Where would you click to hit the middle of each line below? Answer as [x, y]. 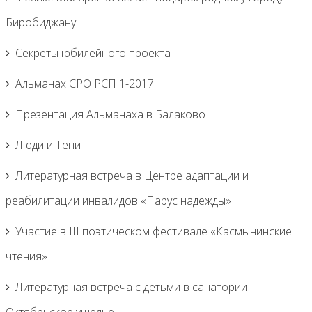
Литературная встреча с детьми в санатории [131, 287]
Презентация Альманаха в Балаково [110, 114]
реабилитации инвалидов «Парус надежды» [118, 201]
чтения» [26, 256]
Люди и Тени [48, 145]
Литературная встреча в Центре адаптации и [132, 175]
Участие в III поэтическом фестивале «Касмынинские [154, 231]
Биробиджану [41, 22]
